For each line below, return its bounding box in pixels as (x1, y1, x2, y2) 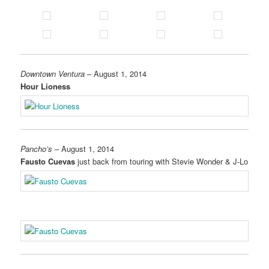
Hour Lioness (20, 80, 71, 92)
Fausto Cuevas (20, 156, 76, 168)
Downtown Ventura (20, 67, 85, 79)
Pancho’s (20, 143, 53, 155)
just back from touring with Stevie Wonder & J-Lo (75, 156, 249, 168)
